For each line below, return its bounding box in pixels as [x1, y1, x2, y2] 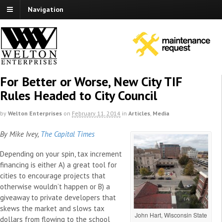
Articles [128, 110, 150, 117]
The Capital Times [41, 129, 95, 139]
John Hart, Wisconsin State [135, 210, 207, 219]
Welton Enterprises [8, 110, 62, 117]
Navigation [28, 5, 63, 14]
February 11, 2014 [72, 110, 120, 117]
